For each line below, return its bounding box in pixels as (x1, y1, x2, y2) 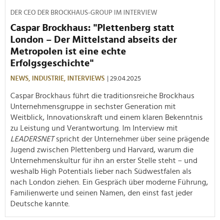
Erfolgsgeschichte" (10, 58, 94, 68)
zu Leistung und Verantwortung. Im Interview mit (10, 124, 178, 132)
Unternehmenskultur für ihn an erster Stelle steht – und (10, 156, 197, 165)
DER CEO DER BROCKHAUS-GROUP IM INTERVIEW (10, 9, 157, 16)
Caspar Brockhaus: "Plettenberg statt (10, 23, 174, 33)
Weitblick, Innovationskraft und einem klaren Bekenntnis (10, 113, 203, 121)
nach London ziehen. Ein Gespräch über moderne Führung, (10, 178, 208, 186)
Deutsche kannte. (10, 199, 70, 208)
